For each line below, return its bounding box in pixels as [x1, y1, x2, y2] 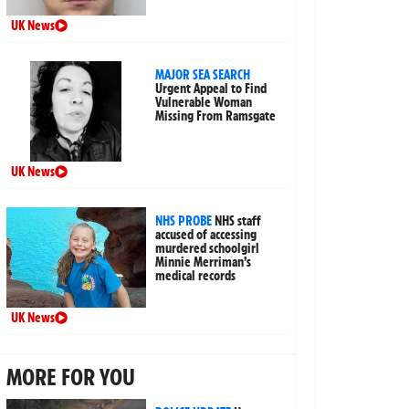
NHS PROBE [155, 213, 213, 230]
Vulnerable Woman [155, 94, 253, 111]
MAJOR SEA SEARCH [155, 67, 251, 84]
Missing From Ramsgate [155, 108, 277, 125]
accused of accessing [155, 226, 257, 244]
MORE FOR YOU [5, 362, 135, 393]
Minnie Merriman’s [155, 254, 252, 271]
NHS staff [215, 213, 262, 230]
